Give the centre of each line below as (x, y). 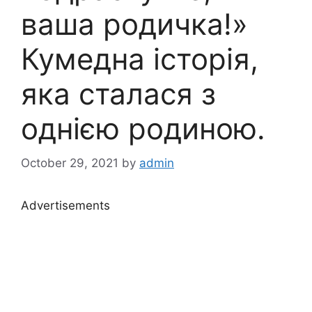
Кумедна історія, (140, 59)
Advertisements (65, 205)
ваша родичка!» (134, 24)
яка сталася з (118, 94)
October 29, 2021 (70, 163)
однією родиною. (143, 129)
